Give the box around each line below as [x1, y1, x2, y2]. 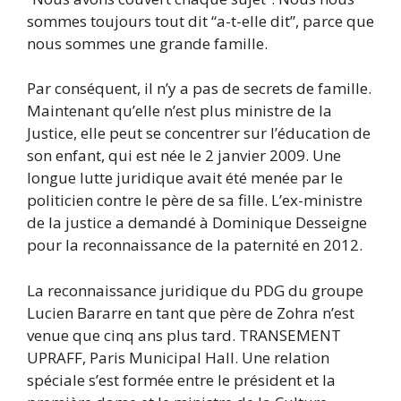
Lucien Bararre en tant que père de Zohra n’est [27, 302, 354, 323]
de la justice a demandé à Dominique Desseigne [27, 212, 367, 234]
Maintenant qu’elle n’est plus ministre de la [27, 100, 332, 122]
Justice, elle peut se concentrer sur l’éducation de [27, 123, 371, 144]
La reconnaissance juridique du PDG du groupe [27, 279, 363, 301]
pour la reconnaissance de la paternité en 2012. [27, 235, 363, 256]
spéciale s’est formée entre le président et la [27, 369, 336, 390]
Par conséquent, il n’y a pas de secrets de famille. [27, 78, 371, 99]
